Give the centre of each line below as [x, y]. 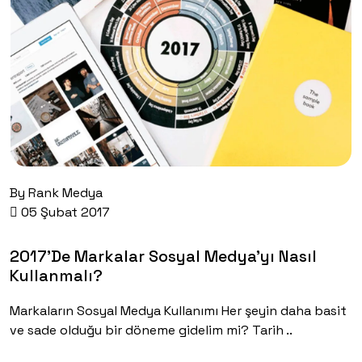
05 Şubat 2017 [64, 213]
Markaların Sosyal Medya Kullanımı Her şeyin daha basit [178, 311]
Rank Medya [65, 193]
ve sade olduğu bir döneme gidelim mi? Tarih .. [151, 330]
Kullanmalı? [56, 276]
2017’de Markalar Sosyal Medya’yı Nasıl [163, 257]
